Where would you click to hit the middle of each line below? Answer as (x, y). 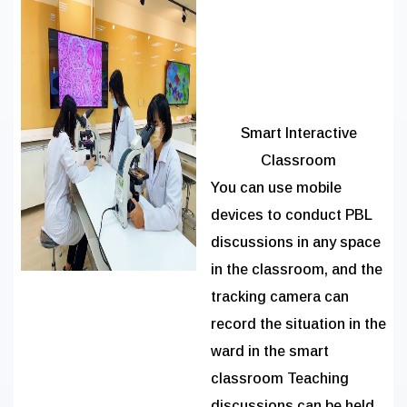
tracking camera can (280, 297)
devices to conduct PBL (292, 215)
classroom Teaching (280, 378)
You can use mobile (276, 188)
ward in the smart (270, 351)
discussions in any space (296, 242)
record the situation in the (298, 324)
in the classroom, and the (297, 269)
